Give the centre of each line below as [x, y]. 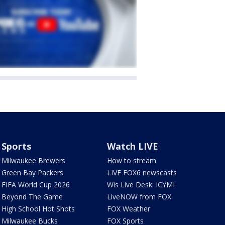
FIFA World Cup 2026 [35, 184]
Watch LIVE [133, 146]
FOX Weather [129, 208]
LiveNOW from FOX [139, 196]
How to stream [132, 160]
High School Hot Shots [38, 208]
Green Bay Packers [32, 172]
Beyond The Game [32, 196]
